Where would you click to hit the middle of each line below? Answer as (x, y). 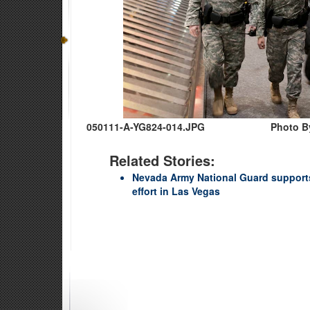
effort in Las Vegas (176, 191)
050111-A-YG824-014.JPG (146, 126)
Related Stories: (162, 160)
